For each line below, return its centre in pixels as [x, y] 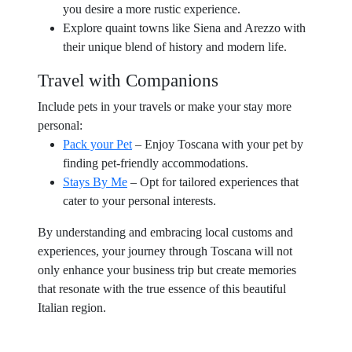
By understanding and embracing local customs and [165, 232]
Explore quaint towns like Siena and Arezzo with [184, 28]
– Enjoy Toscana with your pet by [218, 144]
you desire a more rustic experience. [152, 9]
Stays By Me [95, 182]
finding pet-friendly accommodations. [156, 163]
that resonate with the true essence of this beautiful [162, 289]
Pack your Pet [97, 144]
